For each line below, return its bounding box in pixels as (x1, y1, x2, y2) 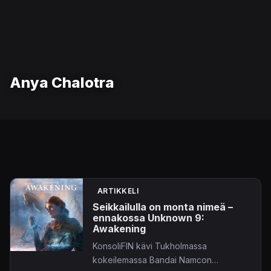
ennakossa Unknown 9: (93, 212, 204, 224)
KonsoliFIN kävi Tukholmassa (93, 241, 207, 251)
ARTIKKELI (97, 186, 139, 195)
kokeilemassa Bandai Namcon (93, 255, 212, 265)
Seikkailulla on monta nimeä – (93, 201, 233, 213)
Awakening (93, 223, 146, 235)
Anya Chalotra (10, 74, 114, 91)
